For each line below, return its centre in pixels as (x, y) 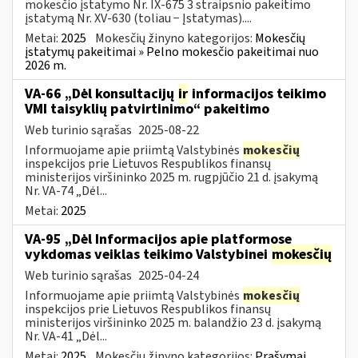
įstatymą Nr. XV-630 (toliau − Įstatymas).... (138, 18)
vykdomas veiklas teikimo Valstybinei (148, 254)
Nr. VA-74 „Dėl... (66, 191)
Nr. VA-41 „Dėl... (66, 336)
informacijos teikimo (257, 93)
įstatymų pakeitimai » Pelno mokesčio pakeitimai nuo (172, 52)
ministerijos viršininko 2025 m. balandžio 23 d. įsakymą (173, 322)
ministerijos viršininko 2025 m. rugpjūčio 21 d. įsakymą (171, 177)
